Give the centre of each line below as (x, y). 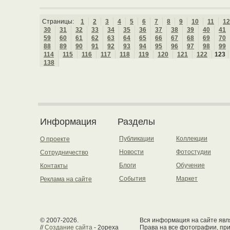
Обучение (190, 165)
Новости (131, 152)
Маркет (187, 179)
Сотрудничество (64, 152)
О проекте (55, 139)
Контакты (54, 166)
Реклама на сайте (66, 179)
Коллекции (192, 139)
